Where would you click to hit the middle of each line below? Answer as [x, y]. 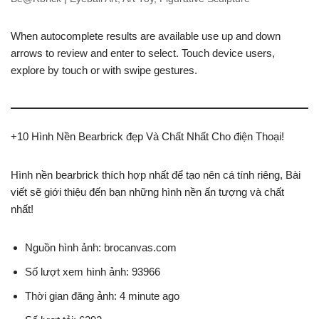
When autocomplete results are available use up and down [146, 36]
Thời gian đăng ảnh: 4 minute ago [102, 296]
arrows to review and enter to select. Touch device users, [143, 53]
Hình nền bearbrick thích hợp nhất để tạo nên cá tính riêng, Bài [156, 175]
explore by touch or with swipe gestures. [104, 70]
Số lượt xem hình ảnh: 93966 [93, 272]
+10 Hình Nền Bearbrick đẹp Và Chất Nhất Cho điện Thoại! [147, 136]
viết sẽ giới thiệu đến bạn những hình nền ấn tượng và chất [147, 192]
